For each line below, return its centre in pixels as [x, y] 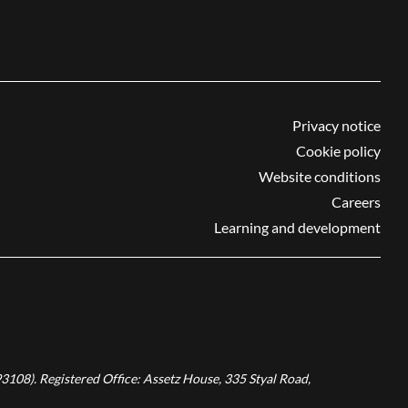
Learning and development [297, 228]
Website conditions [320, 177]
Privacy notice [337, 126]
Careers [356, 202]
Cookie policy [338, 151]
